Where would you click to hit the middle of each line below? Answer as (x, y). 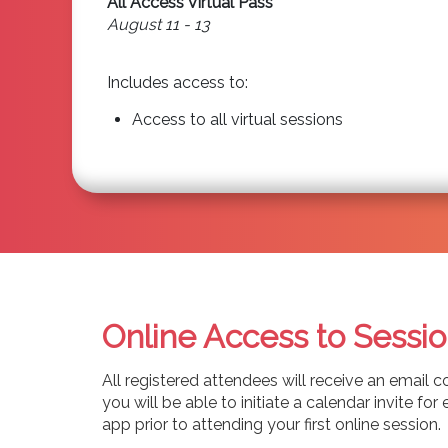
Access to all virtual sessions (237, 120)
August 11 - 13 (158, 24)
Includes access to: (177, 82)
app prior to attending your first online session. (271, 424)
